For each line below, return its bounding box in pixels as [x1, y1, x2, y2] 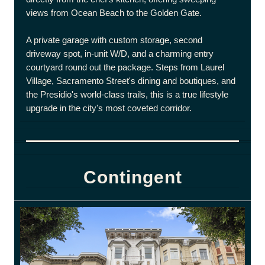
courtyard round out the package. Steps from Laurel [26, 62, 224, 72]
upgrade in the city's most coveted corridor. [26, 103, 192, 113]
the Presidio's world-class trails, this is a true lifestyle [26, 89, 228, 99]
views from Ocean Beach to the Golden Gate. [26, 8, 202, 18]
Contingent [83, 167, 182, 187]
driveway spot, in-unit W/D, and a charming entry [26, 49, 214, 59]
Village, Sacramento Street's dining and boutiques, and [26, 76, 235, 86]
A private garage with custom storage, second [26, 35, 202, 45]
